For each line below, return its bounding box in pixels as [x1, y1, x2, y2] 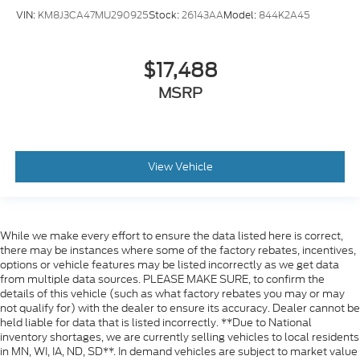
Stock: [149, 7, 182, 22]
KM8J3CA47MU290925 [38, 7, 149, 22]
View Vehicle [147, 158, 213, 174]
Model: [223, 7, 259, 22]
